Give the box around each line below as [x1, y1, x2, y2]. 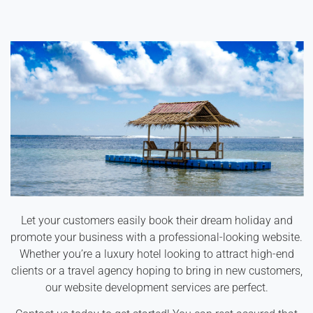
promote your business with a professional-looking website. [10, 230, 303, 244]
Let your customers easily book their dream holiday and [20, 213, 293, 227]
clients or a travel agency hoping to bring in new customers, [10, 263, 303, 277]
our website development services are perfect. [45, 280, 268, 294]
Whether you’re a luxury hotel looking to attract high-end [19, 247, 294, 261]
